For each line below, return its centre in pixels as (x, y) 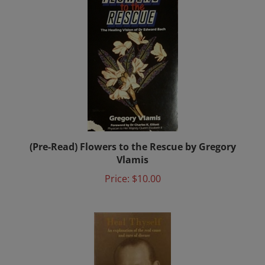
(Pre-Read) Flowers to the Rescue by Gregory (132, 138)
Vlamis (132, 151)
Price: (117, 170)
